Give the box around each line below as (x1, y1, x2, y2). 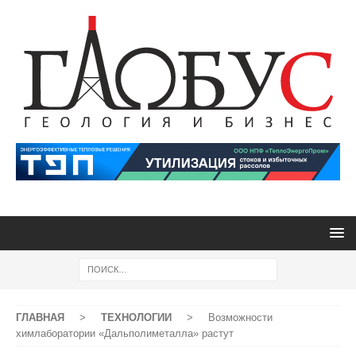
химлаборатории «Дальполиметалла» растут (16, 327, 234, 339)
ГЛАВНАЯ (16, 311, 64, 323)
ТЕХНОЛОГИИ (101, 311, 172, 323)
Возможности (208, 311, 273, 323)
